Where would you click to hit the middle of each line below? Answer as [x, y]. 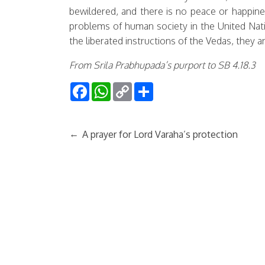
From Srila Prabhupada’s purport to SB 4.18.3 [162, 65]
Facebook [110, 87]
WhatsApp [133, 87]
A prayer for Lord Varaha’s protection [160, 134]
